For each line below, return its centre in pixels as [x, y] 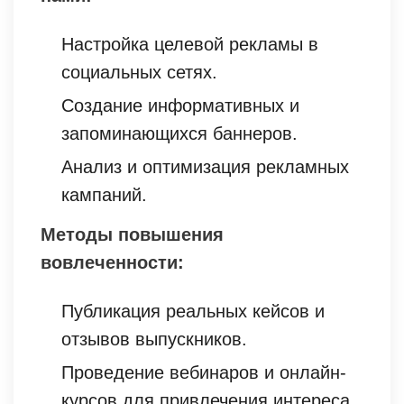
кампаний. [104, 194]
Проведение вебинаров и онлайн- [204, 372]
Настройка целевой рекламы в [190, 44]
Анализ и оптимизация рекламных [205, 166]
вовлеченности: [112, 262]
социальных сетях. [139, 72]
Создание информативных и [180, 105]
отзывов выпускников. [154, 339]
